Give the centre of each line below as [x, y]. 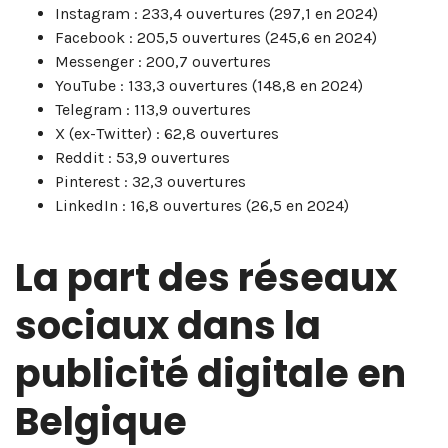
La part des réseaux [206, 278]
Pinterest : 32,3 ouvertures [150, 182]
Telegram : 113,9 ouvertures [153, 110]
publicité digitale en [210, 374]
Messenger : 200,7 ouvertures [163, 62]
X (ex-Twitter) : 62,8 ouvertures [167, 134]
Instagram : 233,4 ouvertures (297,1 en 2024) [216, 14]
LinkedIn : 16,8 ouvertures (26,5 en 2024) [202, 206]
